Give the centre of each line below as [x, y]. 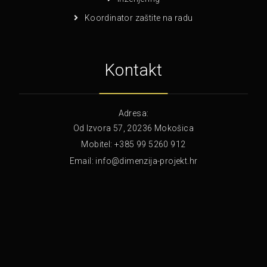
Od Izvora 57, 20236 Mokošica [133, 128]
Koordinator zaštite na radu [139, 18]
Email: [83, 161]
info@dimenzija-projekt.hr [147, 161]
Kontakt [133, 70]
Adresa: [133, 113]
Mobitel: [98, 144]
